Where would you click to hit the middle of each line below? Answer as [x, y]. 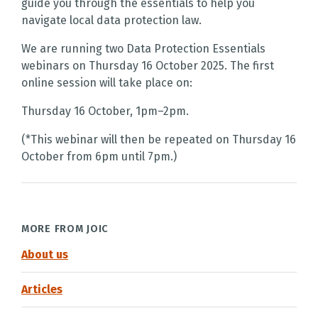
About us [45, 254]
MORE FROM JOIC [65, 229]
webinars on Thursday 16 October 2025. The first [148, 66]
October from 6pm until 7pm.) [99, 157]
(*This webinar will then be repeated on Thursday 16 [159, 139]
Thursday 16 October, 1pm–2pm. [105, 111]
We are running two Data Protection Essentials [143, 49]
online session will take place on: [107, 83]
